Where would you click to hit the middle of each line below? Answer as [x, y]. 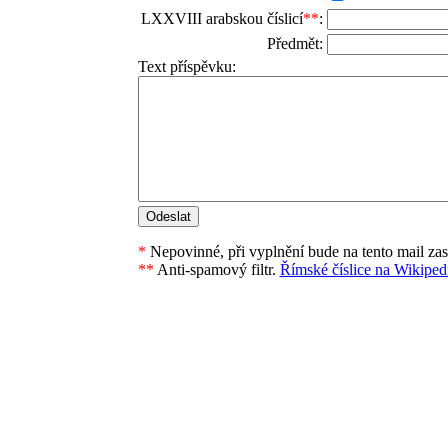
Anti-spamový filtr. [216, 270]
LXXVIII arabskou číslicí [221, 19]
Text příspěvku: [186, 67]
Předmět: [294, 44]
